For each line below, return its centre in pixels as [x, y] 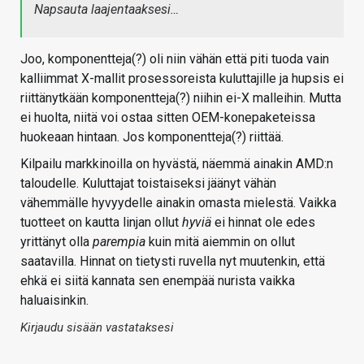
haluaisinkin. [54, 301]
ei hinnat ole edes [263, 223]
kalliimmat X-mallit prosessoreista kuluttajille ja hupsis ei [182, 79]
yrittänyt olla [56, 242]
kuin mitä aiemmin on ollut [220, 242]
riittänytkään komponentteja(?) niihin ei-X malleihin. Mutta [181, 98]
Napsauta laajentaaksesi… [106, 10]
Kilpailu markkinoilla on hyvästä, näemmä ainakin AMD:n [177, 164]
